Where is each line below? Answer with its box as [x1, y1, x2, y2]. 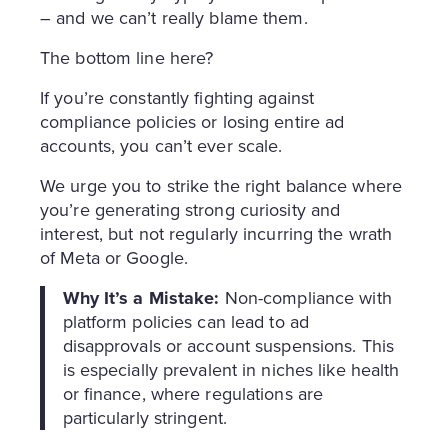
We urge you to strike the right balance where [40, 172, 402, 199]
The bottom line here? [40, 44, 214, 71]
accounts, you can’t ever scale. [40, 132, 288, 159]
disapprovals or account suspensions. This [62, 332, 395, 359]
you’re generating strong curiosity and [40, 196, 341, 223]
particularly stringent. [62, 404, 228, 431]
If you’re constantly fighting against [40, 84, 315, 111]
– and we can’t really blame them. [40, 4, 313, 31]
